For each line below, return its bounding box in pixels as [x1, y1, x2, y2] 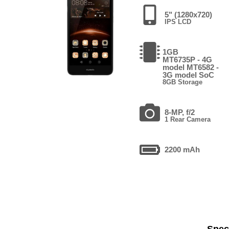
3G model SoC [163, 70, 215, 79]
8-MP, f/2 [165, 107, 195, 117]
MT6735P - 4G [163, 55, 213, 64]
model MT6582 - [163, 62, 219, 72]
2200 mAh [165, 145, 200, 154]
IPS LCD [165, 17, 192, 26]
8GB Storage [163, 78, 203, 86]
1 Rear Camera [165, 115, 211, 123]
